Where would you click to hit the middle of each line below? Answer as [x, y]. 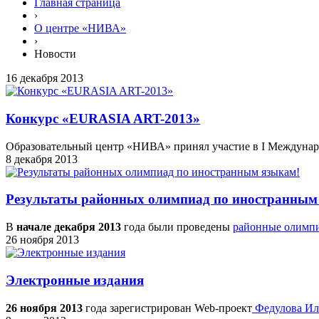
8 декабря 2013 [42, 159]
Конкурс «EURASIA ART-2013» [103, 118]
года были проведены [177, 227]
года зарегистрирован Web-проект [169, 308]
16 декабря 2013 [45, 78]
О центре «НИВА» [80, 28]
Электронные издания [75, 280]
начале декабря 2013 [69, 227]
